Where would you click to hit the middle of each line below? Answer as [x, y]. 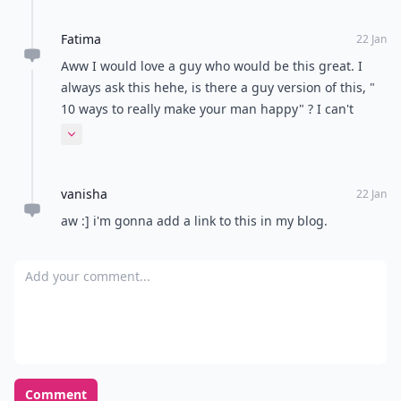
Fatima [81, 39]
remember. [94, 130]
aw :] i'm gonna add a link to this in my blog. [194, 221]
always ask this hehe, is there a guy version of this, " [218, 87]
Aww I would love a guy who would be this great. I [212, 66]
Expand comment [116, 141]
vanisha [84, 194]
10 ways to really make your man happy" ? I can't [207, 109]
